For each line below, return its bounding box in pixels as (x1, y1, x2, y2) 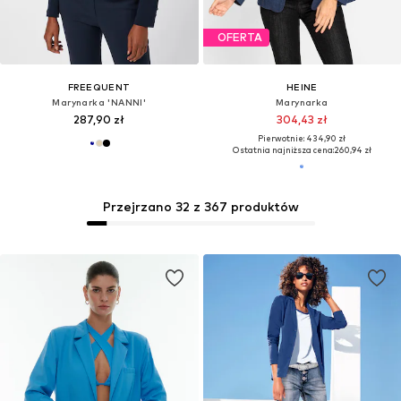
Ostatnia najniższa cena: (232, 144, 334, 155)
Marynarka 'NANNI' (52, 96, 147, 107)
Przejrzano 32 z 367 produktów (102, 198, 299, 214)
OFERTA (217, 30, 262, 45)
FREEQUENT (67, 81, 131, 92)
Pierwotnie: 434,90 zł (258, 132, 346, 143)
